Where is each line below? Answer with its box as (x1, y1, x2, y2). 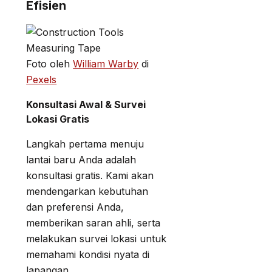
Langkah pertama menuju (26, 137, 144, 150)
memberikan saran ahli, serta (26, 216, 160, 229)
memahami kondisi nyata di (26, 248, 149, 260)
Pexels (26, 73, 57, 86)
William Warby (73, 57, 139, 70)
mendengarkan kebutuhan (26, 185, 148, 197)
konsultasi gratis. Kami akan (26, 169, 154, 182)
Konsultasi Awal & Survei (26, 98, 146, 110)
